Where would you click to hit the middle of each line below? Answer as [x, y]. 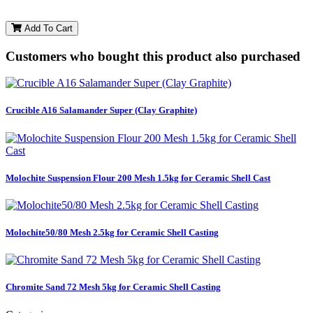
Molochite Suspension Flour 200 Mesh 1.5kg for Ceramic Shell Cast [138, 177]
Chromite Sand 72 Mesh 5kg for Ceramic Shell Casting [113, 287]
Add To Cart [47, 28]
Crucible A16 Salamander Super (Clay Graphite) [101, 110]
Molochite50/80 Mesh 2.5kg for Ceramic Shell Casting [112, 233]
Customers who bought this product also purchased [153, 56]
